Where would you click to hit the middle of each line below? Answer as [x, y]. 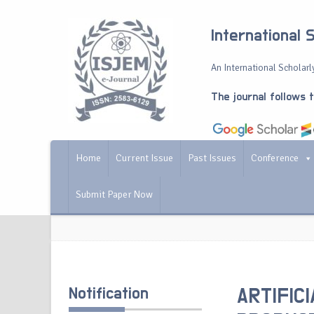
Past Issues [212, 158]
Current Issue [144, 158]
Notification [109, 294]
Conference [275, 158]
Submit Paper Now [114, 194]
